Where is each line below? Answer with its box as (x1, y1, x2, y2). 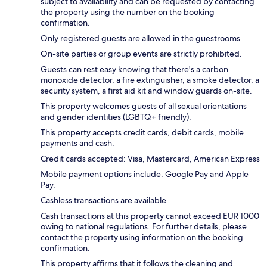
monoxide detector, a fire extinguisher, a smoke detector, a (41, 74, 259, 86)
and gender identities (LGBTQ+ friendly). (41, 111, 191, 123)
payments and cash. (41, 138, 114, 149)
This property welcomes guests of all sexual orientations (41, 101, 247, 112)
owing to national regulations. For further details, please (41, 221, 247, 232)
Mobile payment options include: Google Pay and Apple (41, 169, 249, 180)
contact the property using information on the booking (41, 232, 243, 243)
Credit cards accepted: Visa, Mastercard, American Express (41, 153, 260, 164)
